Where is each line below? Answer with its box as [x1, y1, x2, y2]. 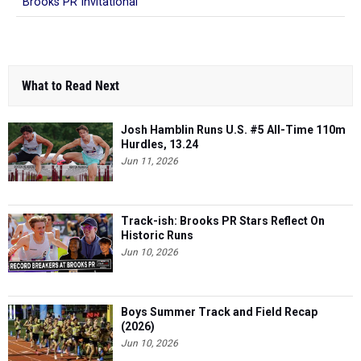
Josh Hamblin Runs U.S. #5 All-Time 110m [121, 122, 346, 136]
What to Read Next [22, 77, 119, 93]
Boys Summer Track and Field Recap [121, 305, 317, 318]
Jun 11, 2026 [121, 155, 178, 167]
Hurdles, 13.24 [121, 137, 198, 151]
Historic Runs [121, 228, 193, 242]
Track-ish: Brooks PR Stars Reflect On [121, 214, 325, 227]
